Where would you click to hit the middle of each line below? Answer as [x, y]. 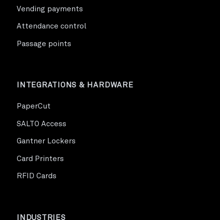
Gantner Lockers [46, 141]
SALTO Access [41, 124]
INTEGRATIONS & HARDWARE [75, 85]
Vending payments [50, 9]
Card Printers [40, 159]
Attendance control [52, 26]
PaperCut [34, 106]
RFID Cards [37, 176]
